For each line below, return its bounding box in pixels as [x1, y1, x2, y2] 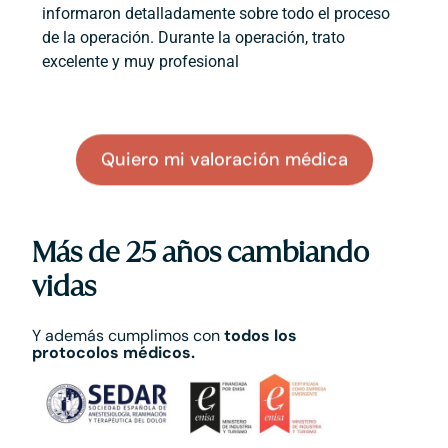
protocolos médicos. [32, 342, 196, 364]
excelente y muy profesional [42, 52, 240, 72]
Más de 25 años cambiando [32, 235, 370, 270]
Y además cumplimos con [32, 325, 225, 347]
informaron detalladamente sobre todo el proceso [42, 4, 391, 24]
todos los [224, 325, 298, 347]
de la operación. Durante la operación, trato [42, 28, 346, 48]
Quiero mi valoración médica [100, 147, 348, 172]
